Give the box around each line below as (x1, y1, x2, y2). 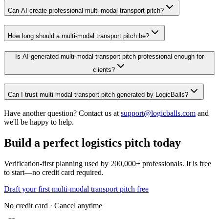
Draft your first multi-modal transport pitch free (4, 184, 149, 193)
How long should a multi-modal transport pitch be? (8, 32, 149, 40)
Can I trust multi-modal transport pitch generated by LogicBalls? (8, 91, 188, 99)
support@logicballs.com (121, 109, 196, 118)
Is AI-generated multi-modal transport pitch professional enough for (15, 52, 204, 60)
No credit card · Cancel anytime (4, 201, 102, 210)
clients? (92, 66, 115, 73)
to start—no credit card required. (4, 168, 104, 176)
